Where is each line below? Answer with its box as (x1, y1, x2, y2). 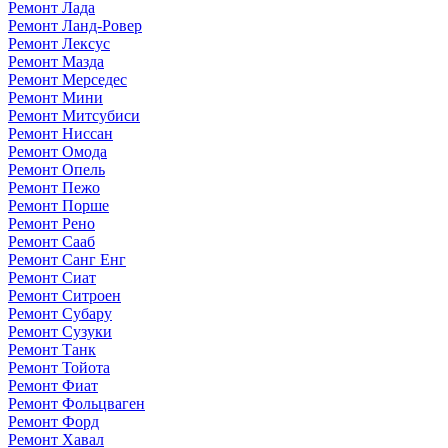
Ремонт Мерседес (8, 70, 127, 88)
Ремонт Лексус (8, 34, 110, 52)
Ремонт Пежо (8, 178, 100, 196)
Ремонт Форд (8, 412, 99, 430)
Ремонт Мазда (8, 52, 104, 70)
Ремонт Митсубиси (8, 106, 140, 124)
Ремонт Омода (8, 142, 107, 160)
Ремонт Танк (8, 340, 96, 358)
